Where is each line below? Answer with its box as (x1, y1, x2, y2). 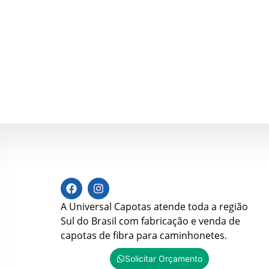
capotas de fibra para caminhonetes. (61, 228, 227, 242)
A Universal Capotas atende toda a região (61, 199, 248, 213)
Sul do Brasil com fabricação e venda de (61, 214, 240, 228)
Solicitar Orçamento (124, 253, 202, 264)
